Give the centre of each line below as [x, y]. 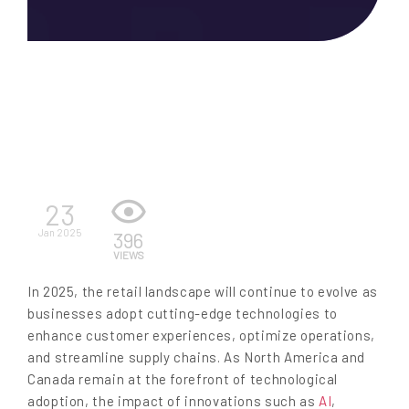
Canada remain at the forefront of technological [183, 379]
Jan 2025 [59, 232]
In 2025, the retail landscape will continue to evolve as [203, 292]
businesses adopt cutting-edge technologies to [183, 314]
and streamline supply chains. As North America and [197, 357]
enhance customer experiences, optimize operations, [202, 336]
